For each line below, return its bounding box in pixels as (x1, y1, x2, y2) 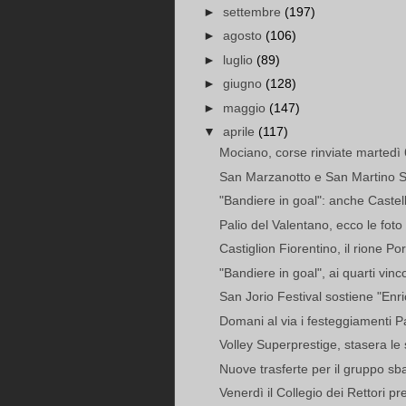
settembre (222, 4, 285, 19)
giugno (222, 76, 266, 92)
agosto (222, 28, 266, 43)
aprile (222, 124, 258, 140)
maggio (222, 100, 269, 115)
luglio (222, 52, 256, 67)
